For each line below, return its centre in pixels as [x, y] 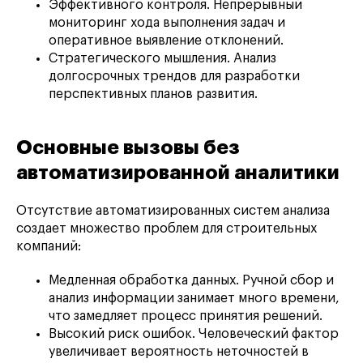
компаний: [49, 246]
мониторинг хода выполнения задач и [167, 22]
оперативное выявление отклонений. [166, 40]
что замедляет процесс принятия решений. [186, 316]
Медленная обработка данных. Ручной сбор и [191, 280]
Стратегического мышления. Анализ [162, 58]
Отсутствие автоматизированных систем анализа [173, 210]
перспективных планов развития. [153, 94]
